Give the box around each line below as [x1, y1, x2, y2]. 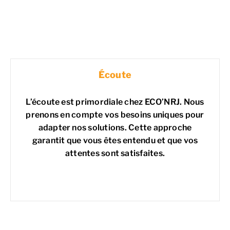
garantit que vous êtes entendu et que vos [32, 136, 198, 146]
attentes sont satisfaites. [65, 148, 165, 159]
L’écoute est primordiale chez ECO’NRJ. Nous [26, 97, 204, 107]
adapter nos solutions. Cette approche [38, 123, 192, 133]
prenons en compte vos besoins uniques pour [26, 110, 204, 120]
